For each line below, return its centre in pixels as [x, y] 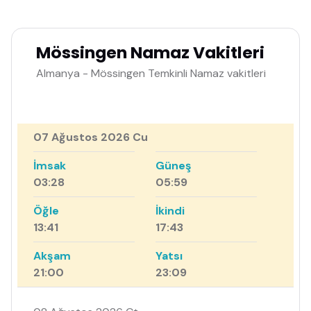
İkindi [170, 211]
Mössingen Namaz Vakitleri [150, 53]
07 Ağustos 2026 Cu [91, 137]
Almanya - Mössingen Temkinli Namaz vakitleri [151, 74]
